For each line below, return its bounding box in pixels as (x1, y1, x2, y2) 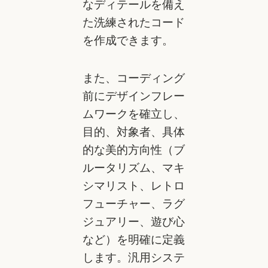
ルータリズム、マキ (82, 160, 185, 175)
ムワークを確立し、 (82, 106, 185, 121)
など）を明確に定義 (82, 232, 185, 246)
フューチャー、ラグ (82, 196, 185, 211)
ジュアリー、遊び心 (82, 214, 185, 229)
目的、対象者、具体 (82, 124, 185, 139)
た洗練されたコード (82, 14, 185, 29)
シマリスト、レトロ (82, 178, 185, 193)
